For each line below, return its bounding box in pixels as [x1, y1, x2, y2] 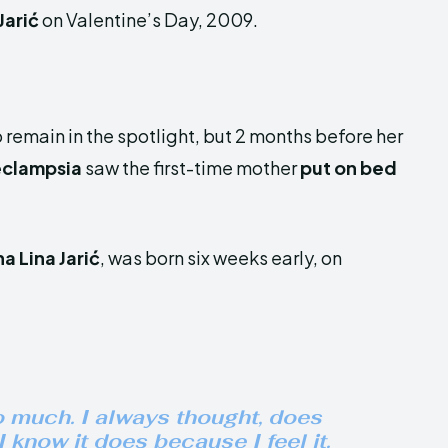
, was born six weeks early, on [100, 246, 342, 269]
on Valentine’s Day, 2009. [42, 8, 258, 31]
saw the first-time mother [82, 156, 300, 179]
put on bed [300, 156, 397, 179]
